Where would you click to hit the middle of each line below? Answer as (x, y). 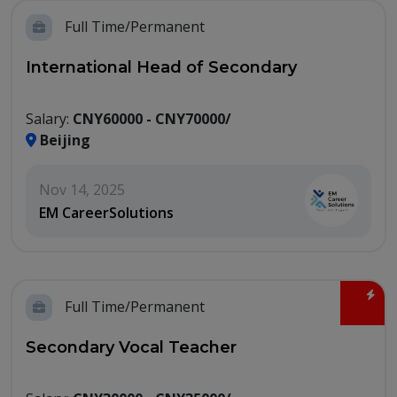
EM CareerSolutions (106, 213)
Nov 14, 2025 (82, 190)
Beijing (63, 140)
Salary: (49, 119)
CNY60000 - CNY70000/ (152, 119)
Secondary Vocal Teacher (131, 348)
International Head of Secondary (161, 68)
